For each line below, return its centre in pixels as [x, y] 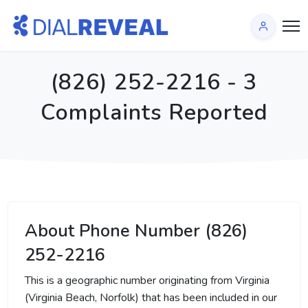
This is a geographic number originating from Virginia [147, 280]
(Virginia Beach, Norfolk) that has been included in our [151, 298]
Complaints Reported [154, 112]
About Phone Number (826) [136, 231]
